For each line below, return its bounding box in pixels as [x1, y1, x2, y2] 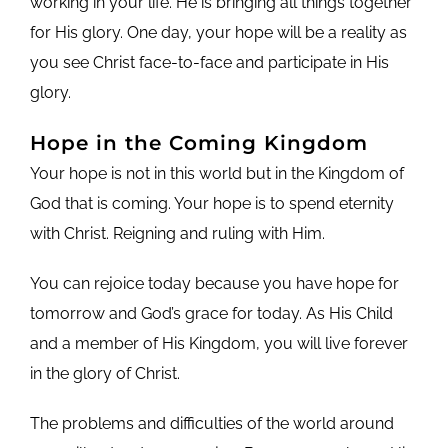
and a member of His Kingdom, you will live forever [29, 333, 408, 353]
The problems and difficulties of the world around [29, 413, 394, 433]
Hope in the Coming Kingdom [29, 130, 368, 155]
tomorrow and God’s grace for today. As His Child [29, 303, 393, 323]
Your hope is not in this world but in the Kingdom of [29, 163, 404, 183]
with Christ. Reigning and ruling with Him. [29, 223, 325, 243]
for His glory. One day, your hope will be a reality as [29, 22, 407, 42]
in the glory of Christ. [29, 363, 180, 383]
